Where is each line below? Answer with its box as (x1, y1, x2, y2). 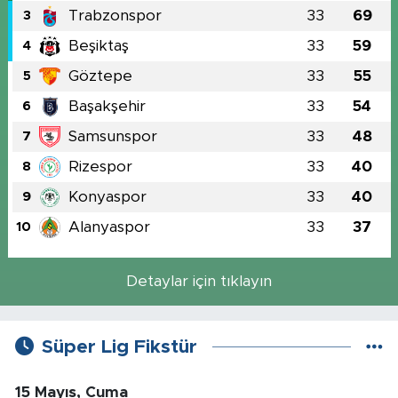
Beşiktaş (68, 37, 129, 53)
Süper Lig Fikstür (41, 338, 197, 357)
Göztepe (68, 68, 132, 84)
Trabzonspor (68, 7, 162, 23)
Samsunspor (68, 128, 157, 144)
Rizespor (68, 158, 132, 174)
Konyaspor (68, 188, 147, 204)
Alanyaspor (68, 219, 150, 235)
